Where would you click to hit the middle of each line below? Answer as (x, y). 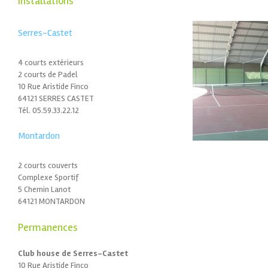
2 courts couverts (48, 165)
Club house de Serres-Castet (73, 253)
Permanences (48, 227)
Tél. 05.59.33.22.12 (48, 110)
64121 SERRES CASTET (56, 98)
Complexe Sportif (48, 177)
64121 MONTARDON (51, 201)
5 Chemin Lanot (44, 189)
